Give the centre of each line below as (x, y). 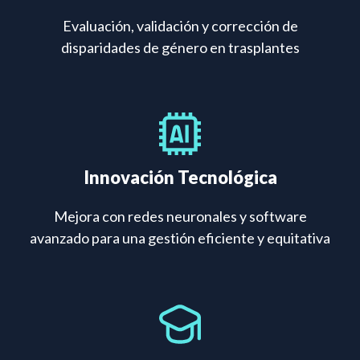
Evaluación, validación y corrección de (180, 26)
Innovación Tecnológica (180, 178)
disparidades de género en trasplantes (180, 48)
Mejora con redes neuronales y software (180, 217)
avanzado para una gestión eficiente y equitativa (180, 238)
